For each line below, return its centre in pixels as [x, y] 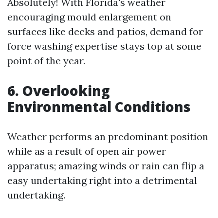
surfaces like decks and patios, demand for [105, 31]
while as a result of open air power [87, 151]
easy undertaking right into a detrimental [102, 180]
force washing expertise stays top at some [104, 46]
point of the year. [46, 61]
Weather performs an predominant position [108, 136]
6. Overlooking [59, 91]
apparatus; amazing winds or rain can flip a [106, 166]
